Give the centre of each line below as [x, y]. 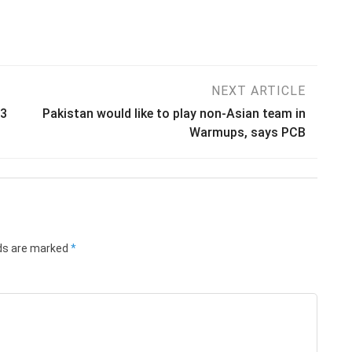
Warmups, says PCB [247, 132]
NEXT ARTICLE [258, 90]
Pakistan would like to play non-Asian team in [174, 113]
